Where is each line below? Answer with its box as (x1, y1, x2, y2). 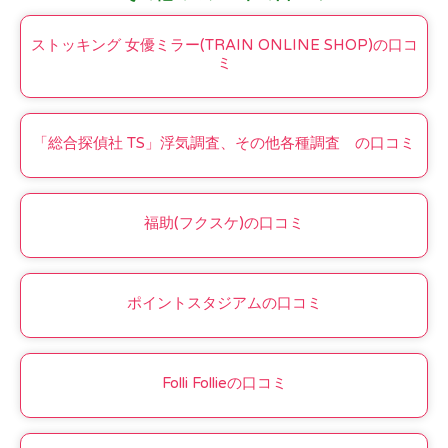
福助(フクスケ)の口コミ (144, 214, 304, 233)
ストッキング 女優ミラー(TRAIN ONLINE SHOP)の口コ (30, 36, 418, 55)
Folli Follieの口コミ (161, 374, 287, 393)
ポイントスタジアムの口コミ (126, 294, 322, 313)
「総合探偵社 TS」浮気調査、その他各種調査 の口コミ (33, 134, 415, 153)
